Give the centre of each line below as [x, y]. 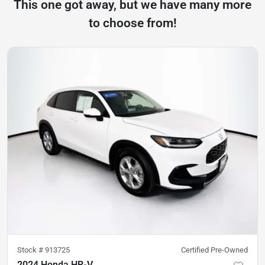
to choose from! [132, 23]
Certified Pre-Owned [214, 250]
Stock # [31, 250]
